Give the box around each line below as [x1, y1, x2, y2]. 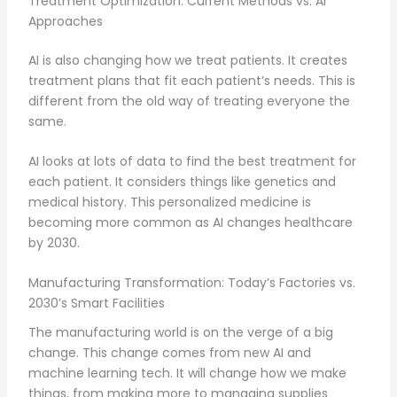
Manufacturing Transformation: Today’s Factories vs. [27, 274, 355, 292]
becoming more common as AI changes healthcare [27, 214, 353, 232]
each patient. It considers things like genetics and [27, 173, 336, 191]
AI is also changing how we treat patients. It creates [27, 51, 347, 69]
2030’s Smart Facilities [27, 294, 165, 313]
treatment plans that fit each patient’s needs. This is [27, 71, 355, 90]
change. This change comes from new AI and [27, 344, 311, 362]
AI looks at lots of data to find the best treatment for [27, 152, 356, 171]
